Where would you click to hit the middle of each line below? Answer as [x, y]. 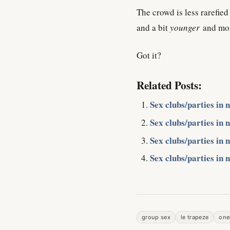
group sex [156, 217]
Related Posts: [169, 85]
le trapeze [195, 217]
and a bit [153, 28]
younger [185, 28]
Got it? [149, 55]
